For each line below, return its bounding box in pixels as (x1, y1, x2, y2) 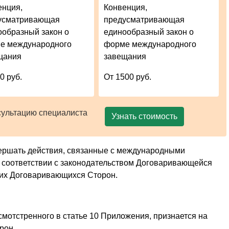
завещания (104, 52, 147, 61)
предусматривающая (104, 15, 185, 24)
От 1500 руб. (104, 72, 152, 81)
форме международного (104, 39, 197, 49)
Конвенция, (104, 3, 148, 12)
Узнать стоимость (111, 111, 177, 121)
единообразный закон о (104, 27, 194, 36)
